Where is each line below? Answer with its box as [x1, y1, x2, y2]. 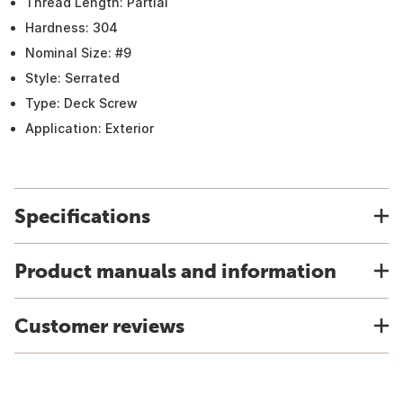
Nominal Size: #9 [25, 45, 131, 60]
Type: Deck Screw [25, 95, 138, 111]
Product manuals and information [14, 259, 336, 282]
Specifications [14, 204, 150, 228]
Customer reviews [14, 314, 184, 337]
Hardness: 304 [25, 20, 118, 35]
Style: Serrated [25, 70, 120, 85]
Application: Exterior [25, 121, 154, 136]
